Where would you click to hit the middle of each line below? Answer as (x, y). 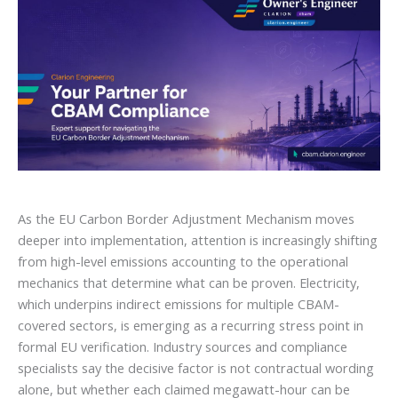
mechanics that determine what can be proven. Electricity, (189, 282)
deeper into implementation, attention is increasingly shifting (198, 239)
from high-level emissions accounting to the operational (183, 261)
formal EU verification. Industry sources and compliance (183, 346)
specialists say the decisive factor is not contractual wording (196, 367)
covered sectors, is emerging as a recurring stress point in (191, 325)
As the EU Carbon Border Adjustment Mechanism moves (186, 218)
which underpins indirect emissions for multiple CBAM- (179, 303)
